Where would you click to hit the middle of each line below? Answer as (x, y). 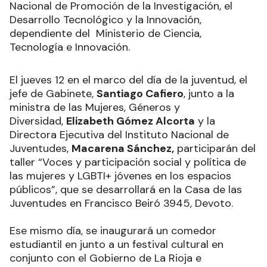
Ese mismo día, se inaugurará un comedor (113, 230)
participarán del (215, 148)
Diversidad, (38, 121)
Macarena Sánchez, (123, 148)
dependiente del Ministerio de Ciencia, (105, 33)
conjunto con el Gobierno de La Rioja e (105, 258)
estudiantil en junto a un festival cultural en (117, 244)
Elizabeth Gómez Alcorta (131, 121)
